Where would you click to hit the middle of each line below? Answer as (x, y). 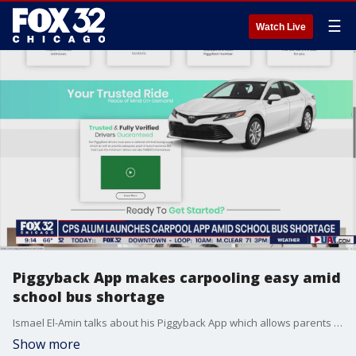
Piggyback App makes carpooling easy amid (177, 277)
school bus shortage (89, 296)
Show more (46, 344)
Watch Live (281, 27)
